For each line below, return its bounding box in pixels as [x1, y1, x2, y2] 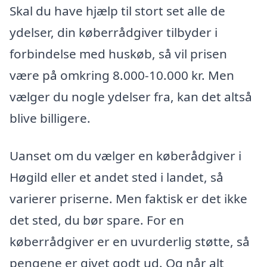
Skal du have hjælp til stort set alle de [10, 2, 225, 19]
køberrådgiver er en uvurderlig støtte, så [10, 233, 250, 250]
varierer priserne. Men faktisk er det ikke [10, 190, 247, 207]
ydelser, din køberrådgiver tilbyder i [10, 23, 218, 41]
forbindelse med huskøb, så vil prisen [10, 45, 227, 62]
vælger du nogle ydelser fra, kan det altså [10, 88, 252, 105]
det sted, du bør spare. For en [10, 212, 184, 229]
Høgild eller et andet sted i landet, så [10, 169, 223, 186]
